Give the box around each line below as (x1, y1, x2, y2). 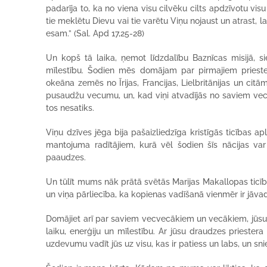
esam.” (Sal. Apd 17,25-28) (46, 29, 145, 38)
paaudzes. (46, 153, 86, 162)
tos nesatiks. (46, 103, 95, 113)
